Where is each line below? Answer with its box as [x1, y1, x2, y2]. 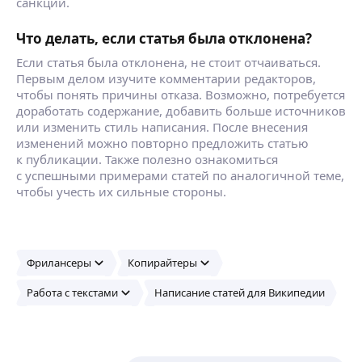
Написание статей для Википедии [154, 285, 325, 301]
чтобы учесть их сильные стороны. [16, 183, 226, 200]
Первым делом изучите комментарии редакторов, [16, 69, 316, 86]
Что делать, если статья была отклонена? [16, 28, 312, 48]
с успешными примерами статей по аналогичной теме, [16, 166, 344, 183]
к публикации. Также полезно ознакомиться [16, 150, 278, 167]
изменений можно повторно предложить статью [16, 134, 309, 151]
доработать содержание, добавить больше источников [16, 102, 346, 119]
